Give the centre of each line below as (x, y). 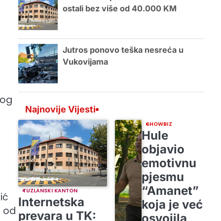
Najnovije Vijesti (60, 109)
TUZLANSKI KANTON (50, 190)
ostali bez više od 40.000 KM (119, 8)
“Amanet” (170, 190)
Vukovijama (85, 62)
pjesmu (163, 177)
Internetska (51, 202)
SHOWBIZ (159, 124)
